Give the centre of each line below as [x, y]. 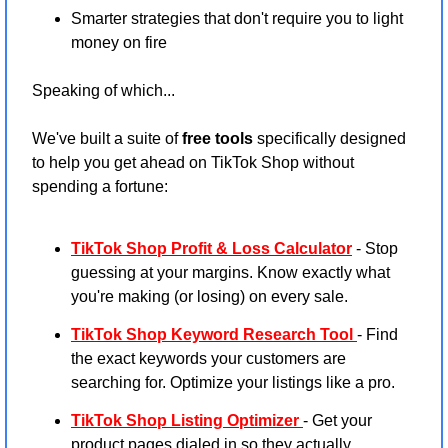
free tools [217, 139]
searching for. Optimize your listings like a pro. [233, 383]
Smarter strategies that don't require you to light [237, 19]
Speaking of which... [103, 91]
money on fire [119, 43]
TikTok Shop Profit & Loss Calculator [211, 249]
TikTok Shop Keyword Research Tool [212, 335]
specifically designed [329, 139]
